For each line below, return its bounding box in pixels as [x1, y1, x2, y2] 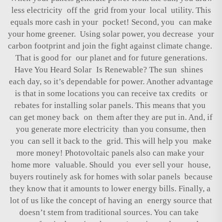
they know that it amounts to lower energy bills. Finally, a [9, 183, 213, 193]
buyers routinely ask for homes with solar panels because [9, 171, 213, 181]
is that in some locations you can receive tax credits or [14, 88, 208, 98]
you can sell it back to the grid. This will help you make [10, 136, 212, 146]
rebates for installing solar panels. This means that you [14, 100, 208, 110]
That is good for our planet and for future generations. [15, 53, 207, 62]
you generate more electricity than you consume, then [16, 124, 206, 134]
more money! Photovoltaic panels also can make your [16, 148, 206, 158]
